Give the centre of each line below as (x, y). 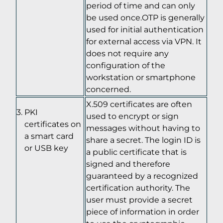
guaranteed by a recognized (142, 175)
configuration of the (126, 65)
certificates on (53, 124)
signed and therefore (128, 164)
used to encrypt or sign (132, 116)
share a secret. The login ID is (143, 140)
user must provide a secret (139, 199)
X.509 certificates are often (139, 104)
